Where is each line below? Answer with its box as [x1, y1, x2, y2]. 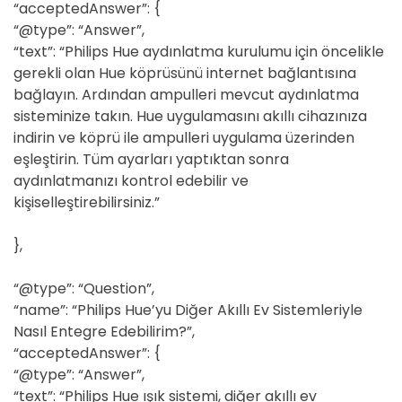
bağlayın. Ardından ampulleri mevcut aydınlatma [13, 84, 359, 105]
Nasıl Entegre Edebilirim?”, [13, 321, 195, 342]
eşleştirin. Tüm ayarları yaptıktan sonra [13, 149, 289, 170]
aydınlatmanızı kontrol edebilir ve [13, 170, 249, 191]
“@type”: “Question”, [13, 278, 154, 299]
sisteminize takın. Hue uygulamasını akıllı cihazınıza [13, 106, 367, 127]
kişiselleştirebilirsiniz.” [13, 192, 160, 213]
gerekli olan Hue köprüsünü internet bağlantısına [13, 63, 356, 83]
